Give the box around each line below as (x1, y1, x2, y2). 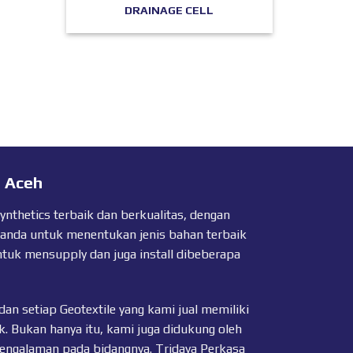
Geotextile (59, 302, 116, 318)
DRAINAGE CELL (124, 4, 214, 17)
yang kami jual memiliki (115, 302, 249, 318)
